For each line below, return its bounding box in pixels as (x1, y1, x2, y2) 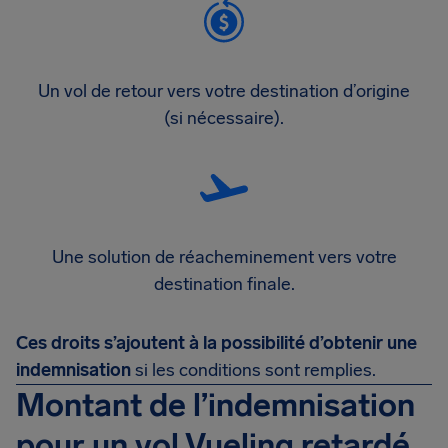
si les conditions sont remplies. (131, 359, 376, 381)
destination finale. (153, 273, 295, 295)
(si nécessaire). (164, 107, 284, 129)
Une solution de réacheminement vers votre (51, 246, 397, 268)
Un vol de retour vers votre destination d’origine (38, 80, 410, 102)
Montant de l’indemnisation (16, 386, 415, 424)
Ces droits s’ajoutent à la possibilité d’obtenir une (16, 332, 417, 354)
